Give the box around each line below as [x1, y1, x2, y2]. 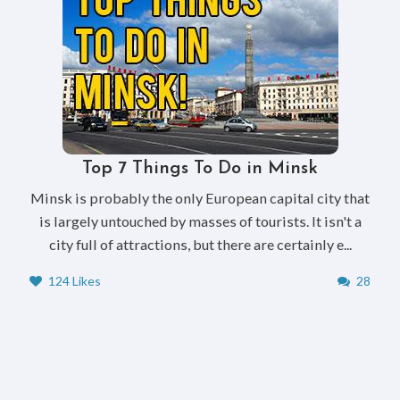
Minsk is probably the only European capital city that [30, 189, 370, 207]
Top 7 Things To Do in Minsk [82, 160, 318, 179]
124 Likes [46, 273, 101, 289]
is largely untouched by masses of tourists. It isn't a [38, 212, 362, 230]
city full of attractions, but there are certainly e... [48, 236, 352, 254]
